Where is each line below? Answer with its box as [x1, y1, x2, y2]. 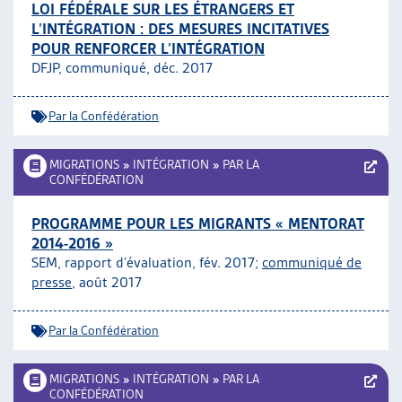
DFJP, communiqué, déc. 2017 [31, 59, 213, 76]
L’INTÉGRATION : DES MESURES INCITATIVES [31, 20, 329, 38]
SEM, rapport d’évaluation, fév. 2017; [31, 254, 262, 271]
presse [31, 274, 72, 291]
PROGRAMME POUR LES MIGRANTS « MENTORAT [31, 214, 364, 232]
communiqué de [262, 254, 362, 271]
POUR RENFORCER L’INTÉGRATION [31, 39, 265, 57]
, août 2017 [72, 274, 142, 291]
